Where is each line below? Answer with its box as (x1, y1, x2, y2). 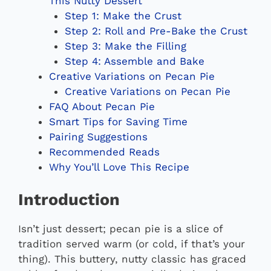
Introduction (18, 190, 120, 210)
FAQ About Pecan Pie (49, 100, 155, 113)
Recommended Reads (49, 145, 160, 158)
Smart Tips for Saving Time (49, 115, 188, 128)
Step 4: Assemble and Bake (64, 54, 204, 67)
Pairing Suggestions (49, 130, 148, 143)
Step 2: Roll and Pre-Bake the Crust (64, 24, 247, 37)
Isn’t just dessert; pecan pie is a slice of (18, 223, 223, 235)
